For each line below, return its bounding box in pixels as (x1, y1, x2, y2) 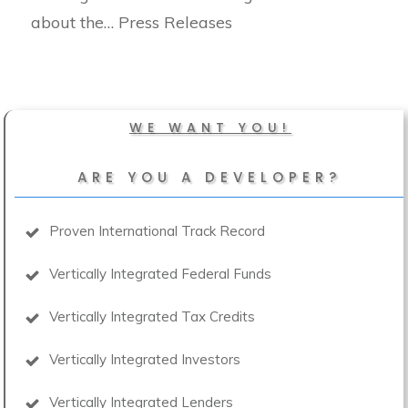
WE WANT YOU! (129, 117, 291, 137)
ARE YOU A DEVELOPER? (76, 167, 342, 187)
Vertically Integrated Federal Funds (49, 264, 271, 282)
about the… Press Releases (31, 11, 232, 33)
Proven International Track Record (49, 221, 265, 240)
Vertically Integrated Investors (49, 350, 240, 368)
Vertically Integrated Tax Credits (49, 307, 255, 325)
